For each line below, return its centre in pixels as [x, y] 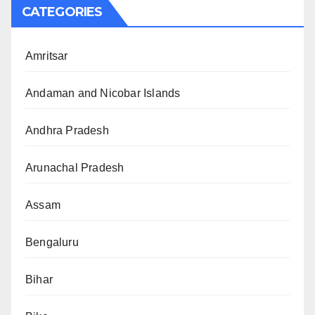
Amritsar [47, 56]
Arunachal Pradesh [75, 167]
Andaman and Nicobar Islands [103, 93]
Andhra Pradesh [67, 130]
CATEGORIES [62, 12]
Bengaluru [52, 242]
